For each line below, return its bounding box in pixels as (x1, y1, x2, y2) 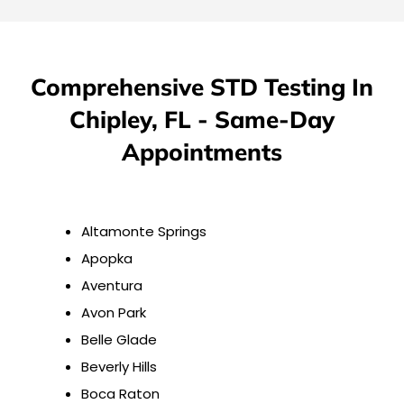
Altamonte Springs (81, 222, 207, 242)
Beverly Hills (81, 357, 157, 377)
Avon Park (81, 303, 146, 323)
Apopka (81, 249, 133, 269)
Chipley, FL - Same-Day (69, 105, 335, 135)
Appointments (122, 137, 282, 168)
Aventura (81, 276, 142, 296)
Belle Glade (81, 330, 157, 350)
